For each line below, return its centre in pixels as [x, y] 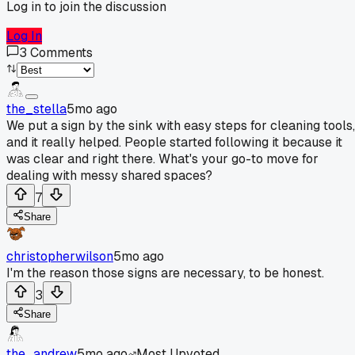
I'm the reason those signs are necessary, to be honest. [165, 273]
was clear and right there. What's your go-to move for [162, 158]
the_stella [36, 109]
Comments [61, 52]
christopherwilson [60, 256]
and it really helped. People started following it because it [174, 142]
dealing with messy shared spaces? [109, 175]
